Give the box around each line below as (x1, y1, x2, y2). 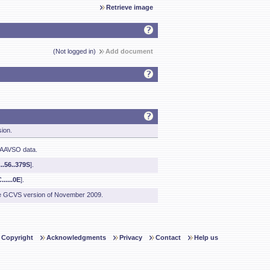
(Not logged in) (53, 48, 99, 55)
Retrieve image (106, 4, 153, 11)
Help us (194, 234, 218, 241)
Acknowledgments (46, 234, 106, 241)
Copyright (1, 234, 33, 241)
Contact (155, 234, 181, 241)
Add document (105, 48, 153, 55)
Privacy (119, 234, 142, 241)
